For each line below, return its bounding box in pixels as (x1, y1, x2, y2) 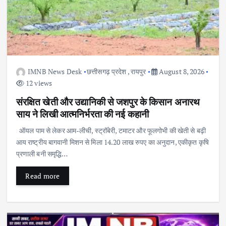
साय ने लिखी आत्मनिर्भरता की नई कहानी (16, 107, 149, 120)
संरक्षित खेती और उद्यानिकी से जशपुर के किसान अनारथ (16, 95, 200, 108)
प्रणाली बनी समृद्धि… (16, 148, 68, 158)
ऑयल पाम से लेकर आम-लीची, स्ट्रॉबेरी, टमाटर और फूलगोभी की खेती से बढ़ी (16, 125, 206, 135)
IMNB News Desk (28, 66, 82, 76)
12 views (24, 78, 52, 88)
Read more (25, 171, 60, 181)
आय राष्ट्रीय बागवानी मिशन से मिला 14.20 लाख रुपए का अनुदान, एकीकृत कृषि (16, 137, 209, 147)
